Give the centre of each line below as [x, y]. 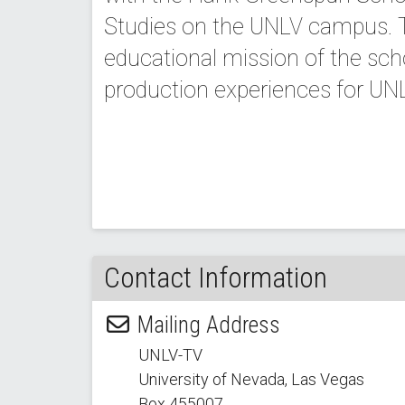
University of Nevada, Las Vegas [251, 380]
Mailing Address [206, 325]
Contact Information [215, 278]
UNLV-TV [170, 355]
